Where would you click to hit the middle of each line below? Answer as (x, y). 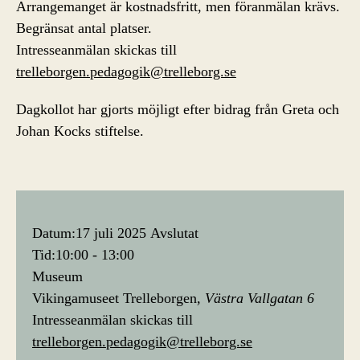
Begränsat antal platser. (84, 28)
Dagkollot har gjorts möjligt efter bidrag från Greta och (178, 109)
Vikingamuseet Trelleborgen (115, 298)
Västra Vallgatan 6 (260, 298)
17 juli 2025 (111, 233)
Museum (57, 276)
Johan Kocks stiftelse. (80, 131)
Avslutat (174, 233)
